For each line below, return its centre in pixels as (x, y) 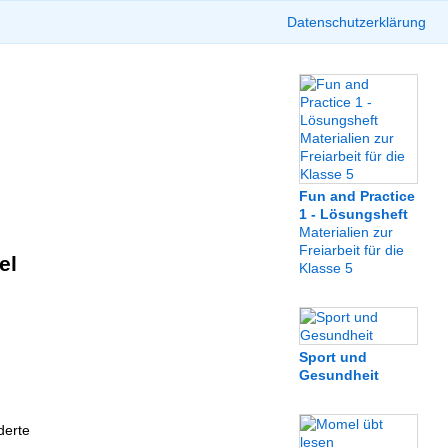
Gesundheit (339, 375)
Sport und (333, 357)
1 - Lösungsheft (353, 214)
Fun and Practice (357, 196)
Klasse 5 (326, 268)
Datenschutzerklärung (356, 22)
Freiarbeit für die (351, 250)
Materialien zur (346, 232)
